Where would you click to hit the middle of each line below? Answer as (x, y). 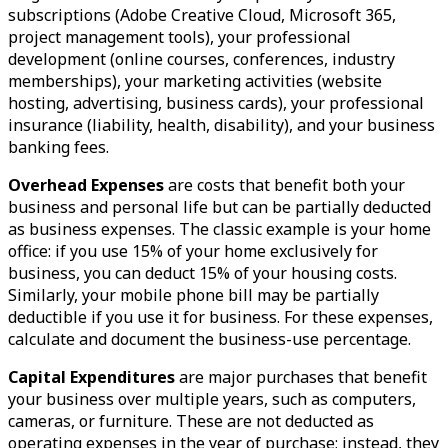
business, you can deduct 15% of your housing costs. (202, 272)
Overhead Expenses (86, 184)
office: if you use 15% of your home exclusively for (193, 250)
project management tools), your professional (179, 36)
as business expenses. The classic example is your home (219, 228)
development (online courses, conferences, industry (201, 58)
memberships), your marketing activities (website (195, 80)
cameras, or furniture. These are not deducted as (191, 420)
